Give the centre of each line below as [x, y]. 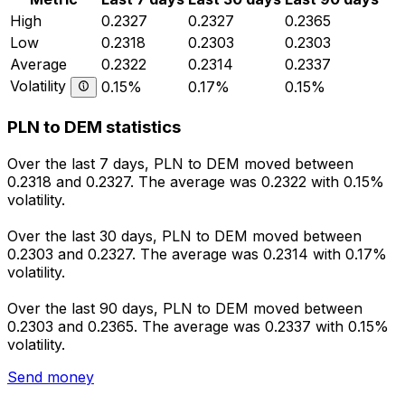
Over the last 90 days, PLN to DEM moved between [185, 308]
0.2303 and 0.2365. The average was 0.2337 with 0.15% [198, 326]
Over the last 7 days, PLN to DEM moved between [180, 163]
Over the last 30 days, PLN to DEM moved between [184, 235]
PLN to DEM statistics [94, 127]
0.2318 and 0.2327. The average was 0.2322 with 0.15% [196, 181]
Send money [51, 377]
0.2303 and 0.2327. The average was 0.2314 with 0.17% [197, 254]
